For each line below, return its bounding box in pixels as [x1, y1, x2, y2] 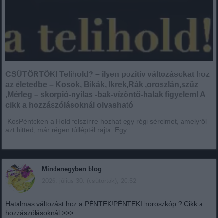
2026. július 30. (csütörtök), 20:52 [42, 177, 137, 184]
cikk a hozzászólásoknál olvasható [5, 100, 134, 109]
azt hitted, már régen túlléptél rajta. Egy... [5, 126, 132, 134]
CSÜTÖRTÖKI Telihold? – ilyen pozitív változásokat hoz [5, 70, 210, 78]
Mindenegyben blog [42, 165, 102, 173]
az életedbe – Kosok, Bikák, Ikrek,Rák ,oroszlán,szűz [5, 80, 199, 89]
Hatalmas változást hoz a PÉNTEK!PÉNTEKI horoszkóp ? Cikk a [5, 200, 203, 208]
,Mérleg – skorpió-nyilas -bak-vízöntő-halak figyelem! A [5, 90, 206, 99]
